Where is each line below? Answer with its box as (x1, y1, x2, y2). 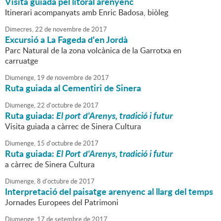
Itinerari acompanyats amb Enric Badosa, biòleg (5, 7, 168, 18)
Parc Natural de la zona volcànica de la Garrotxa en (5, 45, 182, 56)
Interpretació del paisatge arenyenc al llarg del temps (5, 185, 213, 198)
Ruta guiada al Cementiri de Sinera (5, 81, 141, 95)
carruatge (5, 55, 38, 67)
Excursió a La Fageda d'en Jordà (5, 33, 128, 46)
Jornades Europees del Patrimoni (5, 197, 118, 208)
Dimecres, (5, 25, 34, 34)
